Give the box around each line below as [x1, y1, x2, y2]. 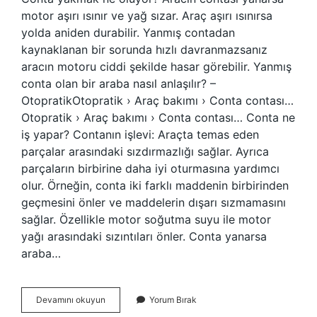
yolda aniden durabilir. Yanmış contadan [21, 25, 235, 40]
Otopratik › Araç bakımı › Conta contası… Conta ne [21, 110, 295, 125]
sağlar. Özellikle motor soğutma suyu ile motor [21, 212, 271, 226]
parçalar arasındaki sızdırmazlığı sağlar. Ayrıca [21, 144, 269, 158]
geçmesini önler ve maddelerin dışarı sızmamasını [21, 195, 286, 209]
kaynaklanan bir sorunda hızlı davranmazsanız [21, 42, 267, 57]
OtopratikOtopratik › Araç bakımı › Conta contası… [21, 93, 294, 108]
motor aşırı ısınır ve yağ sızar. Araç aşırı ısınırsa [21, 8, 272, 23]
